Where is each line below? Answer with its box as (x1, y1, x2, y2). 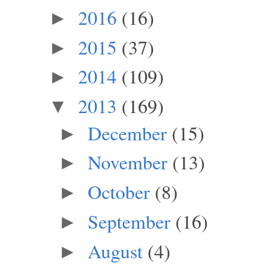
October (87, 178, 150, 205)
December (87, 119, 167, 146)
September (87, 207, 171, 234)
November (87, 149, 168, 175)
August (87, 237, 143, 264)
